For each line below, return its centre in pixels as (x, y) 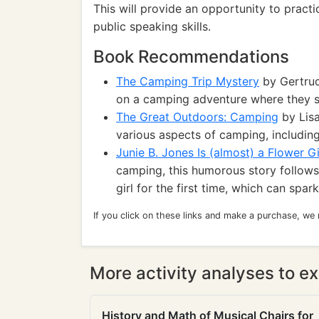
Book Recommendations (191, 57)
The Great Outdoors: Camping (197, 117)
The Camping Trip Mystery (188, 81)
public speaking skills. (152, 26)
